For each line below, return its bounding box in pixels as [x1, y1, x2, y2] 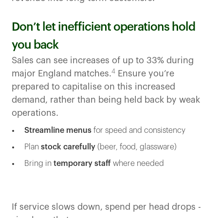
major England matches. [12, 69, 111, 78]
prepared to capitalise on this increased [12, 82, 175, 91]
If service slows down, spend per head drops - [12, 202, 201, 212]
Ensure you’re [115, 69, 174, 78]
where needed [111, 160, 164, 168]
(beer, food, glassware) [95, 143, 177, 151]
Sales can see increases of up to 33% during [12, 56, 194, 65]
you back [12, 39, 58, 51]
